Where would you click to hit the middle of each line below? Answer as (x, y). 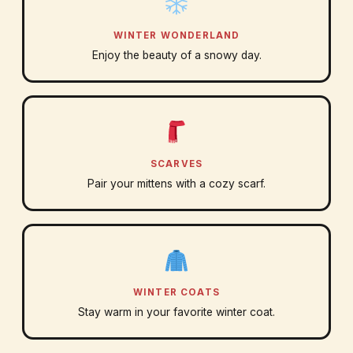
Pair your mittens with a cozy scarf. (176, 184)
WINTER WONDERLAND (176, 36)
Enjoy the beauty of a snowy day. (176, 56)
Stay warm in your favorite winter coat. (176, 312)
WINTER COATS (176, 293)
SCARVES (176, 164)
